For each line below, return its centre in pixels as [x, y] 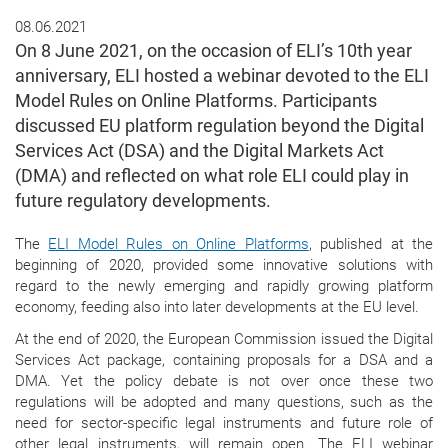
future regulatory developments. [143, 201]
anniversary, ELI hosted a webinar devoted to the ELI [222, 76]
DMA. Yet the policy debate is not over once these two [224, 381]
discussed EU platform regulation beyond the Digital [219, 126]
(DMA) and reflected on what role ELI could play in [212, 176]
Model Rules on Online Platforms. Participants [196, 101]
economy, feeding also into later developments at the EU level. [217, 307]
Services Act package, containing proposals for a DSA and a [224, 360]
